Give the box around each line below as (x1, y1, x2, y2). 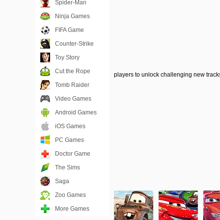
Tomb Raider (55, 82, 89, 88)
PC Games (55, 137, 84, 143)
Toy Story (55, 54, 80, 61)
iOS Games (55, 123, 85, 130)
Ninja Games (55, 13, 90, 20)
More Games (55, 205, 89, 212)
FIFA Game (55, 27, 84, 33)
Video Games (55, 95, 91, 102)
